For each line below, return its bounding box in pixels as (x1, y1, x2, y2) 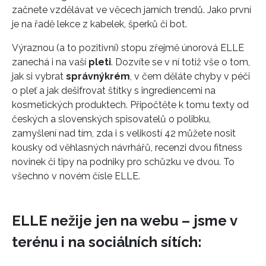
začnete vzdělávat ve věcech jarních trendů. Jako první (12, 4, 251, 16)
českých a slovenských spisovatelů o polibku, (12, 113, 211, 125)
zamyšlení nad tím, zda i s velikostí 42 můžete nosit (12, 128, 236, 140)
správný (66, 71, 104, 83)
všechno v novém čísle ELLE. (12, 170, 140, 182)
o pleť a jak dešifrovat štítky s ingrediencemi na (12, 85, 216, 97)
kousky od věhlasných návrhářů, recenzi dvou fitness (12, 142, 242, 154)
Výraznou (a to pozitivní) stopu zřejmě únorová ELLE (12, 42, 244, 54)
